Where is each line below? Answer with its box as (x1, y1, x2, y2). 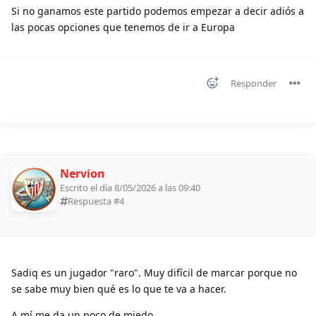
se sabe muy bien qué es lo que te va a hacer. (11, 282, 226, 296)
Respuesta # (68, 195, 119, 208)
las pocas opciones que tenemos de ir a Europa (11, 20, 235, 35)
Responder (231, 77, 276, 90)
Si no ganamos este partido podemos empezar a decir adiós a (11, 4, 304, 18)
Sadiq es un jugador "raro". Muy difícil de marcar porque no (11, 266, 297, 280)
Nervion (60, 166, 105, 182)
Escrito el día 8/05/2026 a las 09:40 (60, 181, 200, 195)
